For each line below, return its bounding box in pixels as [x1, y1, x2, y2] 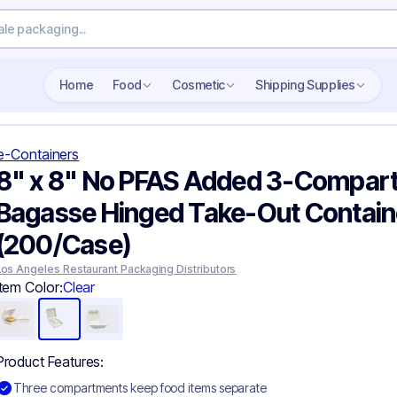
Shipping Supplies [262, 77, 356, 92]
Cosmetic [180, 77, 226, 92]
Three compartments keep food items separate [12, 380, 268, 395]
